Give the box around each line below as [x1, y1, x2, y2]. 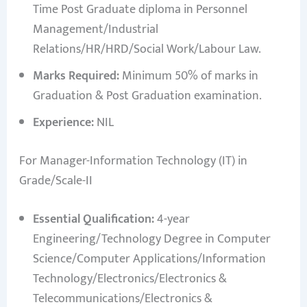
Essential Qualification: [32, 209, 154, 230]
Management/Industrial [32, 19, 158, 40]
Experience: [32, 112, 94, 134]
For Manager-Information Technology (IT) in [19, 151, 247, 172]
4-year [153, 209, 190, 230]
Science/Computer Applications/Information [32, 249, 266, 270]
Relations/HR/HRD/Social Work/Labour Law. [32, 39, 261, 60]
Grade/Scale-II [19, 171, 93, 192]
